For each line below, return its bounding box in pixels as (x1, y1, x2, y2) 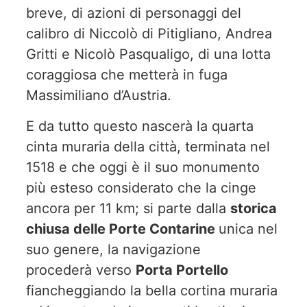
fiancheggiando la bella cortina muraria (26, 282, 278, 299)
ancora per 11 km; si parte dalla (26, 199, 230, 217)
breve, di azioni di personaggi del (26, 5, 241, 22)
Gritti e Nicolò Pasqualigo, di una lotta (26, 46, 271, 63)
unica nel (219, 220, 278, 237)
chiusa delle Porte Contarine (26, 220, 219, 237)
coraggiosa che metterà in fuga (26, 66, 228, 84)
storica (230, 199, 277, 217)
